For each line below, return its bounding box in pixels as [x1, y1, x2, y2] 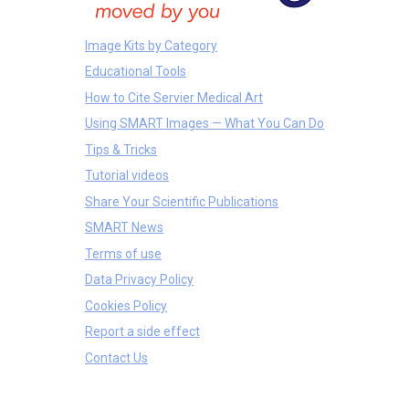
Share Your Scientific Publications [85, 194, 278, 209]
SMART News [85, 220, 163, 236]
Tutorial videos [85, 168, 169, 184]
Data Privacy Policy [85, 272, 194, 288]
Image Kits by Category [85, 37, 217, 53]
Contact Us [85, 350, 148, 365]
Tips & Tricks [85, 142, 157, 157]
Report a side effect [85, 324, 200, 340]
